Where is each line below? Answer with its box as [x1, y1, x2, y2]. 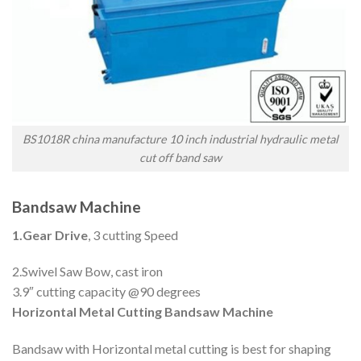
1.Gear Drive [12, 226, 88, 243]
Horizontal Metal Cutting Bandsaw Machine [12, 304, 273, 320]
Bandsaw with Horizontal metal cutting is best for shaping [12, 341, 331, 357]
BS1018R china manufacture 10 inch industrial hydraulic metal [23, 132, 338, 147]
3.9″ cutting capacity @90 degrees [12, 284, 201, 300]
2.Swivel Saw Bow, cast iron [12, 263, 163, 280]
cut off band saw [139, 151, 222, 165]
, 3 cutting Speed [88, 226, 178, 243]
